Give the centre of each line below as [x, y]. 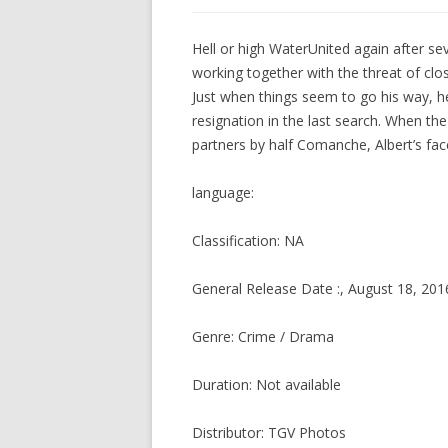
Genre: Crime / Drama [263, 336]
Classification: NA [248, 240]
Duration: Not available [266, 384]
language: [223, 192]
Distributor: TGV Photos [269, 432]
